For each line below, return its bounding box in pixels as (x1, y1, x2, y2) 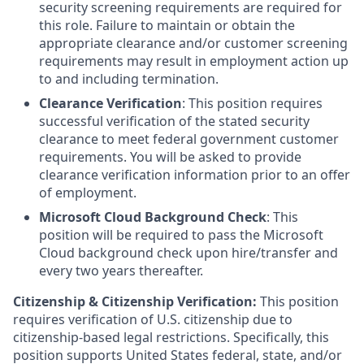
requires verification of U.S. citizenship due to (13, 310, 292, 328)
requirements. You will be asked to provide (39, 148, 301, 166)
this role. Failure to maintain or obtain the (39, 16, 295, 34)
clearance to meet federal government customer (39, 130, 339, 148)
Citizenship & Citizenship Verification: (13, 292, 257, 310)
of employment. (39, 184, 136, 201)
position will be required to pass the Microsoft (39, 226, 323, 244)
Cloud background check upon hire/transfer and (39, 244, 338, 262)
